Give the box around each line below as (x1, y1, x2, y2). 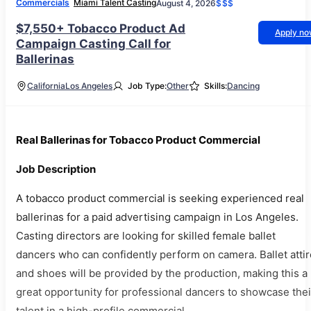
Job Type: (128, 81, 167, 91)
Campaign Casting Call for (16, 37, 171, 51)
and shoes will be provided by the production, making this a (16, 267, 308, 280)
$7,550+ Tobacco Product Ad (16, 22, 185, 35)
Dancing (227, 81, 260, 91)
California (27, 81, 65, 91)
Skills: (204, 81, 227, 91)
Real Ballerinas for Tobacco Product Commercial (16, 133, 260, 146)
